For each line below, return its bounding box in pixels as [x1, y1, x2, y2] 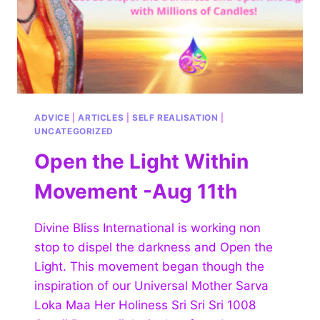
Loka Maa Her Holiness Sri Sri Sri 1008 [34, 297, 256, 312]
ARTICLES [78, 111, 124, 123]
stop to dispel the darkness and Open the [34, 239, 273, 254]
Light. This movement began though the [34, 259, 264, 274]
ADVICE [34, 111, 70, 123]
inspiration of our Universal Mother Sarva [34, 278, 269, 293]
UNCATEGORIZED [34, 125, 114, 136]
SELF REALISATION [131, 111, 219, 123]
